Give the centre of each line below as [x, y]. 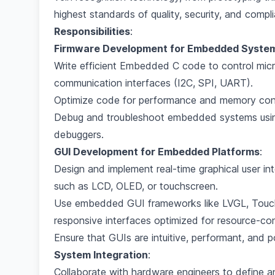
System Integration [101, 255]
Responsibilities [92, 31]
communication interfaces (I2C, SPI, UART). [153, 83]
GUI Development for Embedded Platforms [157, 152]
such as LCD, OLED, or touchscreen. [136, 186]
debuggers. [79, 134]
